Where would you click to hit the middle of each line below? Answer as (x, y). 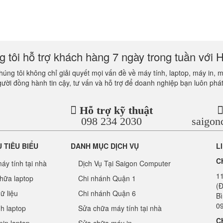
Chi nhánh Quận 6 (107, 193)
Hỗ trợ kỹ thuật (116, 111)
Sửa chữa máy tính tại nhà (120, 208)
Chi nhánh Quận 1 (107, 178)
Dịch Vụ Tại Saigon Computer (124, 164)
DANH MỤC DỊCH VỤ (105, 146)
